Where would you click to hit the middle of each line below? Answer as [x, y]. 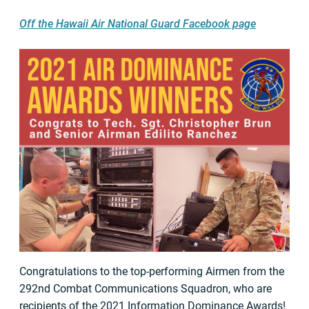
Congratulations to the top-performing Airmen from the [152, 271]
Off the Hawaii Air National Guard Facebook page [138, 24]
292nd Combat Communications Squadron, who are [146, 289]
